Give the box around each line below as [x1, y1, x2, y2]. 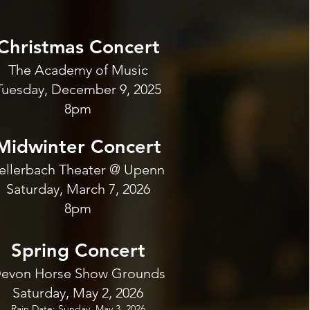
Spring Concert [10, 239, 145, 262]
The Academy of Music [8, 62, 148, 78]
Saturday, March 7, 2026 [6, 181, 150, 197]
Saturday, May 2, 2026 [12, 284, 144, 301]
